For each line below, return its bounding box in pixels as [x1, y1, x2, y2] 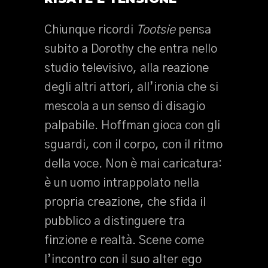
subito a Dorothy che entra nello [44, 43, 217, 55]
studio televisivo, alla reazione [44, 62, 209, 74]
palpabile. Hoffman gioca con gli [44, 120, 220, 132]
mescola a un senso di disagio [44, 100, 205, 112]
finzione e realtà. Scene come [44, 234, 204, 246]
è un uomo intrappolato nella [44, 177, 199, 189]
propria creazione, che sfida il [44, 196, 206, 208]
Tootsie [136, 24, 175, 36]
